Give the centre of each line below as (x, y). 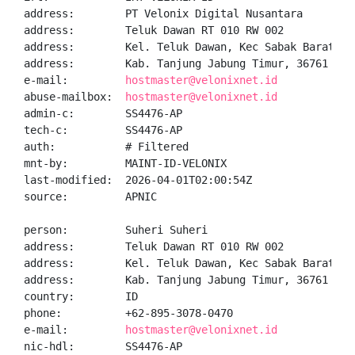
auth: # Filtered (106, 147)
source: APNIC (90, 197)
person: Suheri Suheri (116, 230)
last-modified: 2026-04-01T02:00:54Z (138, 180)
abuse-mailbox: (74, 97)
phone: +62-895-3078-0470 (128, 313)
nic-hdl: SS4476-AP (103, 346)
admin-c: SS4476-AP (103, 113)
